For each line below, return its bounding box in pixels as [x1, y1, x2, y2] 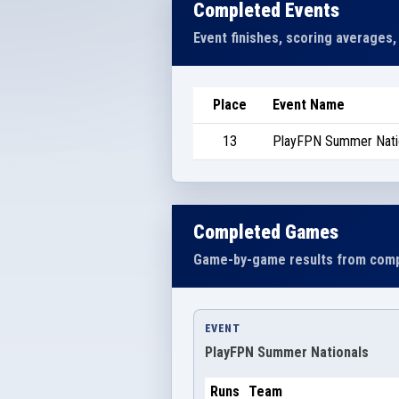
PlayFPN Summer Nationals [205, 343, 369, 361]
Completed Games [193, 220, 338, 243]
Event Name [273, 95, 345, 113]
